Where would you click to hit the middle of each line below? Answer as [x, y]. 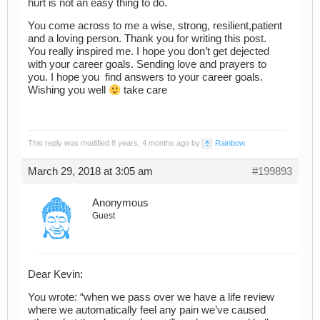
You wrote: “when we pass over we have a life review [151, 297]
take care [144, 90]
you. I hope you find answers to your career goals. [145, 77]
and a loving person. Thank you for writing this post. [147, 39]
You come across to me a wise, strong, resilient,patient [155, 26]
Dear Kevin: [55, 274]
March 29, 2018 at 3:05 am [90, 172]
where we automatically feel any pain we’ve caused [147, 310]
